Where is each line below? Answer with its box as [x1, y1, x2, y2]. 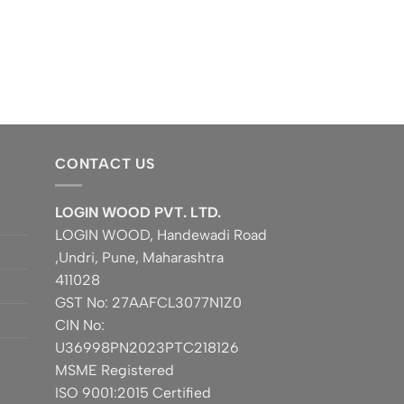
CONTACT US [55, 154, 155, 172]
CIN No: [55, 317, 105, 335]
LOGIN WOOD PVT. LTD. [55, 204, 221, 222]
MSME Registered [55, 362, 174, 380]
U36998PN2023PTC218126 [55, 339, 239, 357]
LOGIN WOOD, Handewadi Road [55, 226, 267, 244]
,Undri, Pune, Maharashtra [55, 249, 224, 267]
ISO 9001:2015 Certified [55, 384, 211, 402]
